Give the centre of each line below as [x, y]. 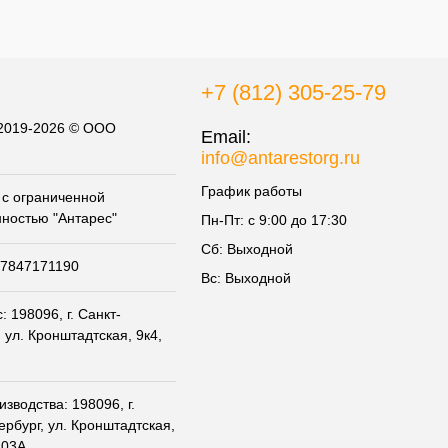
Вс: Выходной [246, 278]
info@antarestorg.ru [280, 158]
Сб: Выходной [247, 249]
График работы [251, 191]
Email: [226, 137]
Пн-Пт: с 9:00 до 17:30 [274, 220]
